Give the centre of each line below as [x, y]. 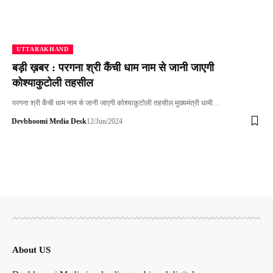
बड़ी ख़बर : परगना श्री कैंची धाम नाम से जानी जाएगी [113, 67]
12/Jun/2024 [104, 121]
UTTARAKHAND [43, 49]
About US [31, 250]
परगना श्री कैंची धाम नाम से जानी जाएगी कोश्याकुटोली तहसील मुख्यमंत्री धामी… [116, 103]
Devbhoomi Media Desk [49, 121]
